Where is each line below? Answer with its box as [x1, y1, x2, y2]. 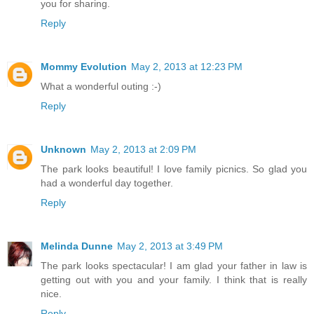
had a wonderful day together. [41, 177, 173, 189]
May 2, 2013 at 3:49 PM [117, 240, 223, 252]
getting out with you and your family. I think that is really [41, 273, 307, 285]
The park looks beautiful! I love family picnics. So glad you [41, 163, 307, 175]
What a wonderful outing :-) [41, 80, 161, 92]
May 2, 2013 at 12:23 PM [131, 60, 243, 72]
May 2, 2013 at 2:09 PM [90, 143, 196, 155]
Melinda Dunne [41, 240, 113, 252]
